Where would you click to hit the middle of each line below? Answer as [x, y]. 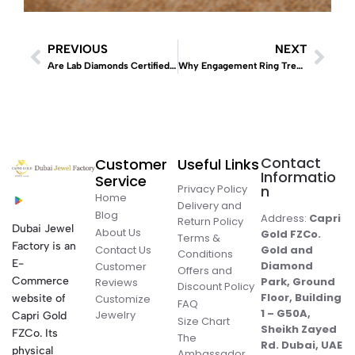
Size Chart [204, 321]
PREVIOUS [78, 50]
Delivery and [210, 206]
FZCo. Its [35, 333]
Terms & [199, 238]
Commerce [40, 281]
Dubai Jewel [43, 228]
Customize [122, 299]
